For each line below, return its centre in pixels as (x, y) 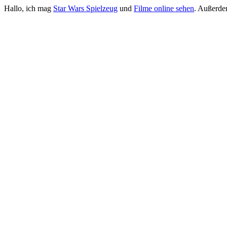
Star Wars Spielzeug (85, 8)
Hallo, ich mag (29, 8)
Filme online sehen (164, 8)
